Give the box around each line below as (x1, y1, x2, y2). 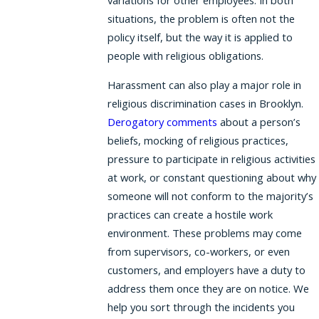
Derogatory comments (107, 114, 217, 129)
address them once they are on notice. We (107, 281, 309, 296)
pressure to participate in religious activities (107, 151, 315, 166)
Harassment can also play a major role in (107, 77, 301, 92)
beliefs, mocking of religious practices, (107, 132, 288, 147)
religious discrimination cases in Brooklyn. (107, 95, 303, 110)
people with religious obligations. (107, 48, 263, 63)
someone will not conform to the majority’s (107, 188, 313, 203)
